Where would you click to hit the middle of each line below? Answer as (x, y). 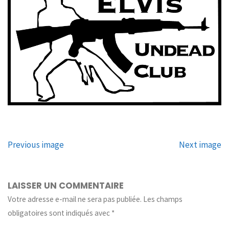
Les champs (163, 199)
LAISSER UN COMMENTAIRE (66, 186)
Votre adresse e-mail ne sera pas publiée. (75, 199)
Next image (200, 144)
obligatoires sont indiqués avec (60, 213)
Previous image (36, 144)
